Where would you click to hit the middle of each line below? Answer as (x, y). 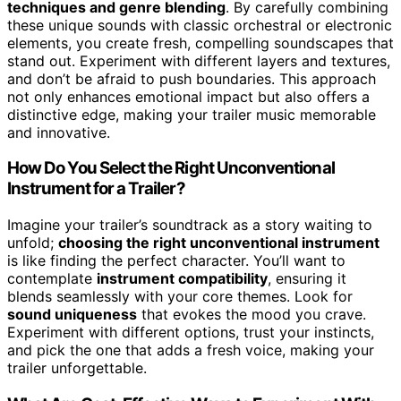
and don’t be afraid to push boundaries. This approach (192, 78)
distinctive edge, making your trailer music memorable (192, 114)
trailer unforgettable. (77, 368)
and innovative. (59, 132)
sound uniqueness (72, 315)
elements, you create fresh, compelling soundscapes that (200, 43)
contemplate (52, 279)
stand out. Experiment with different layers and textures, (199, 60)
